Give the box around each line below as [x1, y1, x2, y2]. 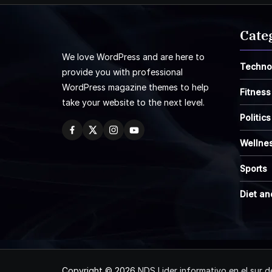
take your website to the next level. [62, 97, 205, 107]
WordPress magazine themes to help [62, 82, 209, 92]
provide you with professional [62, 67, 183, 77]
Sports [240, 163, 267, 174]
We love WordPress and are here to [62, 52, 205, 62]
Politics [240, 112, 271, 123]
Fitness [240, 87, 271, 97]
